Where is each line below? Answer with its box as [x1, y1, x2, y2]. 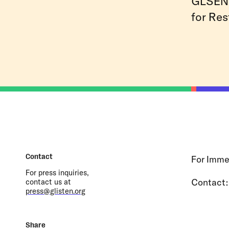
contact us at [26, 177, 71, 187]
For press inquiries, [26, 168, 89, 177]
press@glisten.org [26, 186, 85, 196]
